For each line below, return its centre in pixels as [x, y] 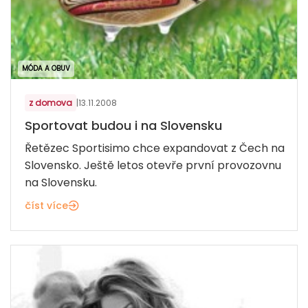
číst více [46, 206]
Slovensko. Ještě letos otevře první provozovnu [153, 166]
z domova [51, 103]
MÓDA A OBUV [46, 69]
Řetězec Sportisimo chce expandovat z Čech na [155, 148]
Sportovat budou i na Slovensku [123, 126]
